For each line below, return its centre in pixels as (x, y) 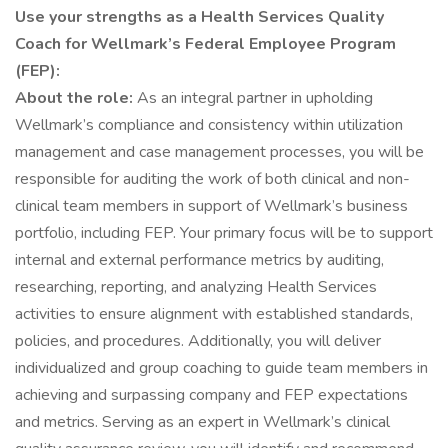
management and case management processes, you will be (219, 152)
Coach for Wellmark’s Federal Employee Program (205, 44)
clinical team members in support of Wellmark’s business (211, 206)
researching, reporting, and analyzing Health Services (196, 287)
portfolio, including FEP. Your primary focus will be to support (224, 233)
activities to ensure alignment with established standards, (214, 314)
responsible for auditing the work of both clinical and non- (212, 179)
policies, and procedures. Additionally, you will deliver (198, 341)
